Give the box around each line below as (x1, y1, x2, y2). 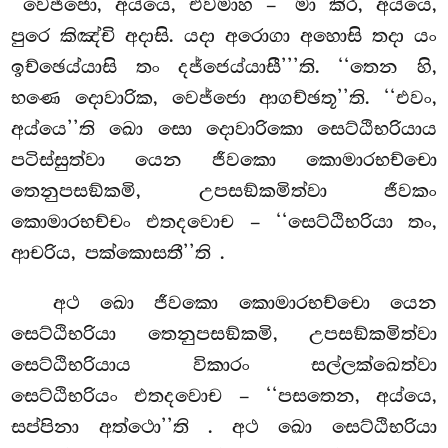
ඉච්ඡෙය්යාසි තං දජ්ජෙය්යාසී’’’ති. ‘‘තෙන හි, (11, 56, 437, 79)
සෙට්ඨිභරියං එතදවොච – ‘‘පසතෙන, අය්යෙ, (11, 385, 437, 408)
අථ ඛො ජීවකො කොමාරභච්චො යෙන (53, 292, 437, 315)
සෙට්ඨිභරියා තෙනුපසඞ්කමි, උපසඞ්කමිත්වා (11, 323, 437, 346)
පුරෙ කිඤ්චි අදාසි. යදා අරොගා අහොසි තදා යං (11, 25, 437, 48)
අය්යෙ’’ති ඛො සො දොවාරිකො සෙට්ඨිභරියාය (11, 118, 437, 141)
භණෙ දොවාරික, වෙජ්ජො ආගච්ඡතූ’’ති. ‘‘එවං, (11, 87, 437, 110)
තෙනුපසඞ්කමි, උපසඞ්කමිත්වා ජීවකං (11, 180, 437, 203)
